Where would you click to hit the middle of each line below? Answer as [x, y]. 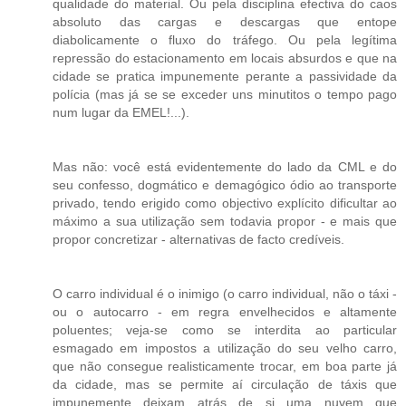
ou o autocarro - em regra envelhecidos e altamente [225, 312]
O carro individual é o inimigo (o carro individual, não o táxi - [225, 294]
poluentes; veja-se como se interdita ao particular [225, 330]
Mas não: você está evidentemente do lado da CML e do [225, 167]
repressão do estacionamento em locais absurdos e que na [225, 58]
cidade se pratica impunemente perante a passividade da [225, 77]
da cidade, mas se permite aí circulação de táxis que [225, 385]
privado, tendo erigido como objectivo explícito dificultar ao [225, 203]
